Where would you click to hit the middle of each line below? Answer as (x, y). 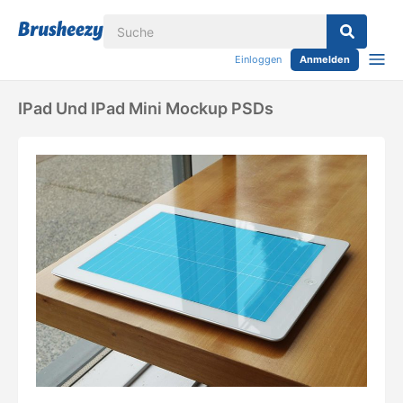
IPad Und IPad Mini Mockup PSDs (146, 108)
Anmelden (325, 59)
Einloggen (258, 59)
